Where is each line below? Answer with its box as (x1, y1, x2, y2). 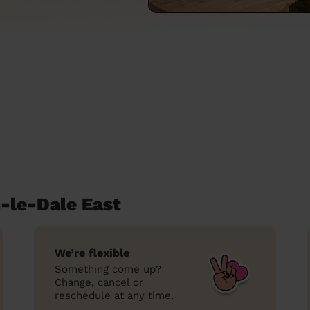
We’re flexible (55, 246, 129, 259)
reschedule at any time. (55, 289, 174, 302)
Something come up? (55, 263, 161, 275)
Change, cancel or (55, 276, 143, 289)
